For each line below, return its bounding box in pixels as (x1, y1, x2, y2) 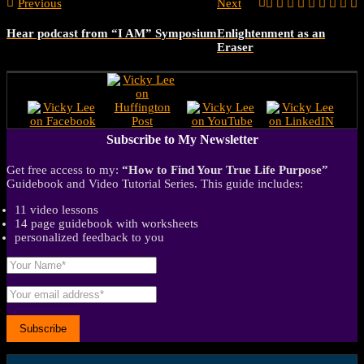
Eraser (217, 40, 253, 54)
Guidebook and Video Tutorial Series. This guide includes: (6, 176, 303, 190)
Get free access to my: (6, 162, 122, 176)
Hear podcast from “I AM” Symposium (6, 26, 217, 40)
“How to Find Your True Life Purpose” (122, 162, 328, 176)
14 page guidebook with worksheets (15, 216, 198, 230)
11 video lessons (15, 202, 98, 216)
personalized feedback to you (15, 230, 164, 244)
